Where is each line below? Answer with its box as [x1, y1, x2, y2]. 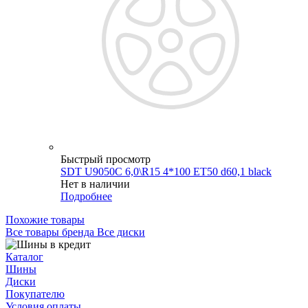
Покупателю [5, 287, 65, 300]
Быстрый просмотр [60, 153, 151, 165]
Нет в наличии [60, 177, 130, 190]
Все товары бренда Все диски [5, 225, 145, 238]
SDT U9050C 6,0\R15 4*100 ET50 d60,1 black [60, 165, 272, 177]
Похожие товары [5, 213, 85, 225]
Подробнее [60, 190, 112, 202]
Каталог [5, 250, 43, 263]
